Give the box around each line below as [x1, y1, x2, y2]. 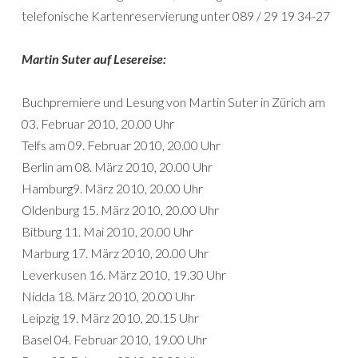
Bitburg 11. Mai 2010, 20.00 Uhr [22, 224, 193, 239]
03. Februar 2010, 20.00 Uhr [22, 116, 174, 131]
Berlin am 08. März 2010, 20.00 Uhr [22, 159, 213, 174]
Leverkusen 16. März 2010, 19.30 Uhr [22, 267, 226, 282]
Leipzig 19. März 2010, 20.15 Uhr [22, 310, 199, 325]
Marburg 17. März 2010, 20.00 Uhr [22, 245, 209, 261]
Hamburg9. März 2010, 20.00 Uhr [22, 181, 203, 196]
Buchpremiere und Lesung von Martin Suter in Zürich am [22, 94, 325, 109]
